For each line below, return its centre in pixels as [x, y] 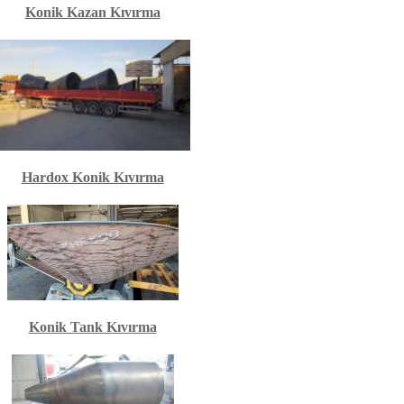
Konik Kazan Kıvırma [92, 12]
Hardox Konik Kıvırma [92, 177]
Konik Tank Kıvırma [92, 327]
